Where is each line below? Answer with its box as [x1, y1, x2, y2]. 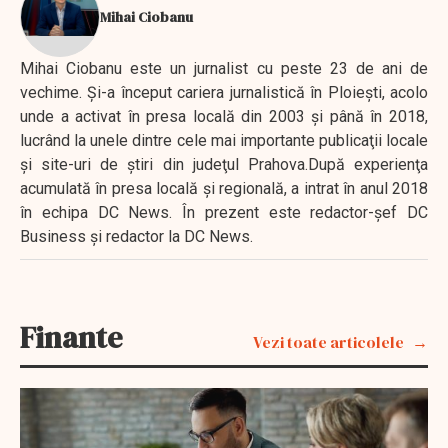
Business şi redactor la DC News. [20, 226, 253, 246]
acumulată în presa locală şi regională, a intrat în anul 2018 [20, 178, 428, 198]
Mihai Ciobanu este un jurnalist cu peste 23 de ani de [20, 58, 428, 78]
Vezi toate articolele [253, 330, 404, 353]
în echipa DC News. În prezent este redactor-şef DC [20, 202, 428, 222]
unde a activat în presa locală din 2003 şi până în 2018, [20, 106, 428, 126]
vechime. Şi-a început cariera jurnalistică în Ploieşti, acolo [20, 82, 428, 102]
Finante [20, 316, 122, 358]
